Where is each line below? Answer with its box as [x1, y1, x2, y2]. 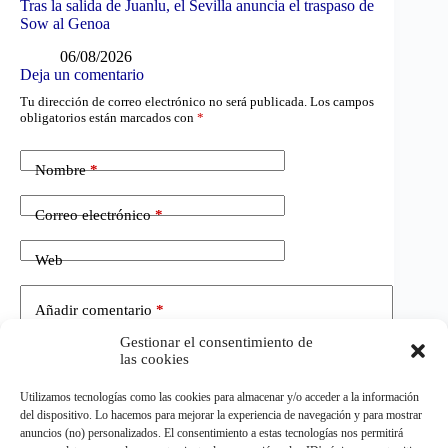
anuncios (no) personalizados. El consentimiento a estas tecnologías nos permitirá [20, 426, 403, 440]
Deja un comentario [20, 66, 144, 84]
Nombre [35, 161, 86, 178]
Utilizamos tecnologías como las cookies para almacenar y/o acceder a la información [20, 390, 419, 404]
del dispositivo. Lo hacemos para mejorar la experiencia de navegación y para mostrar [20, 408, 422, 422]
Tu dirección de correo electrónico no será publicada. [20, 94, 307, 110]
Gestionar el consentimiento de [120, 334, 313, 350]
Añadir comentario [35, 301, 152, 318]
